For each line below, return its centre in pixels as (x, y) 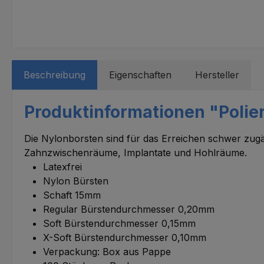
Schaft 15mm (72, 195)
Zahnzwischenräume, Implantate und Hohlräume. (136, 152)
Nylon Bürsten (76, 181)
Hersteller (217, 75)
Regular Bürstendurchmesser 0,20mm (129, 209)
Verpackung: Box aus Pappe (107, 251)
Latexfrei (62, 166)
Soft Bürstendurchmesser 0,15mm (119, 223)
